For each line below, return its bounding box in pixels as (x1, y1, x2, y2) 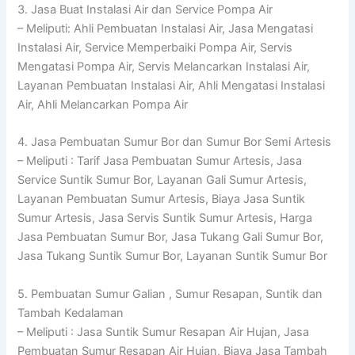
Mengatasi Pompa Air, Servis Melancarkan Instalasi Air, (17, 59, 311, 74)
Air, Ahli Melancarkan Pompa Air (17, 97, 189, 112)
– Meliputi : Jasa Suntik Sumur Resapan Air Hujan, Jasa (17, 324, 310, 339)
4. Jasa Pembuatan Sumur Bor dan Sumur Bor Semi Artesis (17, 135, 332, 150)
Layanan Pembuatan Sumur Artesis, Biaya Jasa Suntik (17, 192, 306, 207)
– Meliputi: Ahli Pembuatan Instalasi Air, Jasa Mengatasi (17, 21, 314, 36)
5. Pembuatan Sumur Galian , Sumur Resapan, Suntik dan (17, 286, 323, 301)
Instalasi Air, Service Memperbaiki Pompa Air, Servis (17, 40, 293, 55)
